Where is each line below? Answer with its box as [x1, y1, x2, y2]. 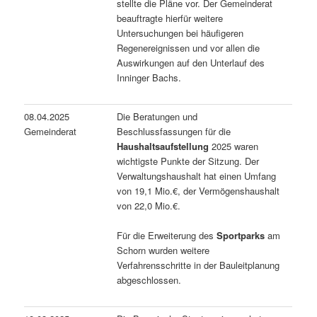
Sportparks [217, 228, 265, 242]
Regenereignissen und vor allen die [117, 40, 260, 54]
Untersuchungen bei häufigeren [117, 25, 244, 40]
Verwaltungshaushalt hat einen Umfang [117, 168, 277, 183]
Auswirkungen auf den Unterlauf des [117, 55, 265, 69]
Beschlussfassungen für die [117, 124, 231, 138]
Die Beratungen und [117, 109, 198, 123]
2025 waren [209, 139, 259, 153]
